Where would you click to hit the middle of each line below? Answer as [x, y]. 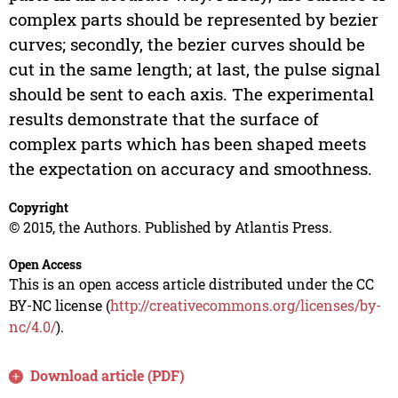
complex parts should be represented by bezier [193, 20]
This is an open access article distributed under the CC [191, 284]
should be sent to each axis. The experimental [191, 94]
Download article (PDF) [108, 376]
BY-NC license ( [59, 306]
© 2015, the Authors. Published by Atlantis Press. [170, 227]
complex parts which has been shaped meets [187, 144]
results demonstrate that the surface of [163, 119]
